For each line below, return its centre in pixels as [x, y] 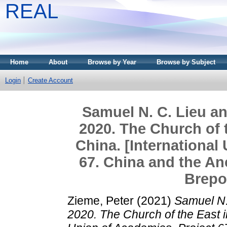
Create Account [50, 80]
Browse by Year [112, 62]
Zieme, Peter [101, 200]
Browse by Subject [186, 62]
